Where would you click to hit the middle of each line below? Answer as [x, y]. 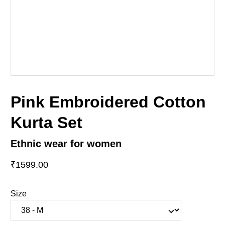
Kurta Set [46, 123]
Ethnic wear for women [66, 144]
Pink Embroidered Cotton [108, 102]
